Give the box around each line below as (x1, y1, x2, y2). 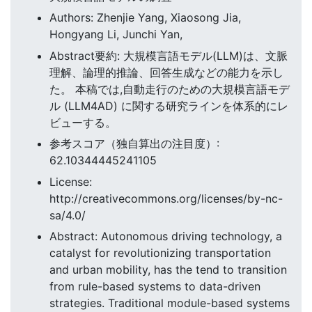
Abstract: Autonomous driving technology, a (49, 228, 282, 243)
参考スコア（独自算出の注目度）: (49, 136, 219, 151)
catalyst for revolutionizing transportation (49, 245, 271, 260)
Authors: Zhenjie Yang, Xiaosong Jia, (49, 10, 241, 25)
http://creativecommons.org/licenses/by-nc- (49, 191, 283, 205)
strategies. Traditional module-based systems (49, 295, 290, 310)
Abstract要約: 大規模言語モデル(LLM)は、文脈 (49, 48, 288, 63)
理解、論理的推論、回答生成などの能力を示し (49, 65, 283, 79)
